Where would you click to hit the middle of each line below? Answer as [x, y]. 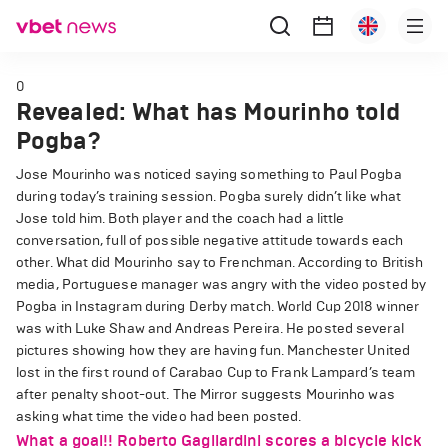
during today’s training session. [116, 196]
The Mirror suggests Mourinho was [283, 394]
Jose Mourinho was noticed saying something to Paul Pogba [209, 174]
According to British [361, 262]
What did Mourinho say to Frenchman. [175, 262]
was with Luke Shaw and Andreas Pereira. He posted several [210, 328]
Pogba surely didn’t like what [310, 196]
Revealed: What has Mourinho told [208, 112]
